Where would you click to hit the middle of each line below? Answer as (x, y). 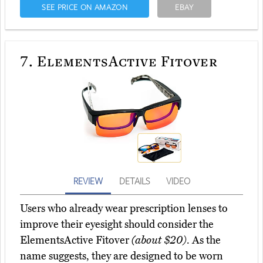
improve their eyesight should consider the (117, 224)
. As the (204, 240)
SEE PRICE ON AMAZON (85, 7)
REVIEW (88, 181)
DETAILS (134, 181)
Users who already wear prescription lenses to (124, 208)
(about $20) (159, 240)
